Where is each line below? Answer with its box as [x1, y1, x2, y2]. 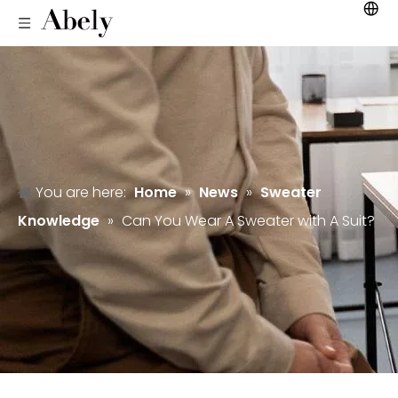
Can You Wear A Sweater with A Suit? [122, 211, 375, 231]
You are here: [36, 182, 126, 203]
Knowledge [18, 211, 99, 231]
